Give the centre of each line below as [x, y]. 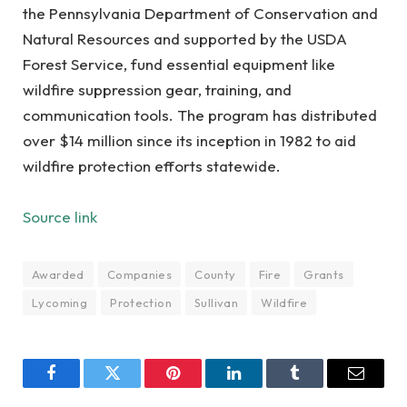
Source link [60, 217]
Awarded [58, 274]
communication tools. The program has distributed [200, 115]
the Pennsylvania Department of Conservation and [200, 13]
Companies [139, 274]
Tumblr [318, 387]
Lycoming [60, 303]
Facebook [82, 387]
